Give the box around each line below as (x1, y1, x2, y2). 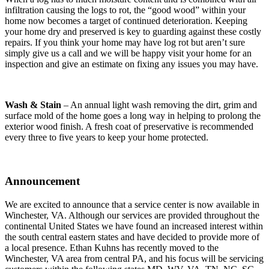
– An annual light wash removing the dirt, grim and (61, 100, 257, 110)
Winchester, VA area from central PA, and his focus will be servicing (5, 253, 264, 264)
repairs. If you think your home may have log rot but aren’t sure (5, 37, 245, 48)
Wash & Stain (5, 100, 61, 110)
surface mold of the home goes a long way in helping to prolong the (5, 110, 261, 121)
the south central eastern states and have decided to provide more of (5, 231, 259, 242)
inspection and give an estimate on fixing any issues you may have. (5, 59, 258, 70)
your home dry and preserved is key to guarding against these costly (5, 26, 261, 37)
